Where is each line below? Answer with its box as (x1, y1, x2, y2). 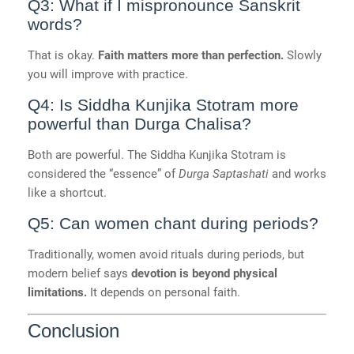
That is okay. (28, 48, 98, 63)
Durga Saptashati (179, 167, 269, 182)
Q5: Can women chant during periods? (28, 214, 318, 233)
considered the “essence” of (28, 167, 179, 182)
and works (269, 167, 326, 182)
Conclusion (28, 319, 119, 341)
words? (28, 15, 82, 34)
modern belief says (28, 266, 131, 281)
